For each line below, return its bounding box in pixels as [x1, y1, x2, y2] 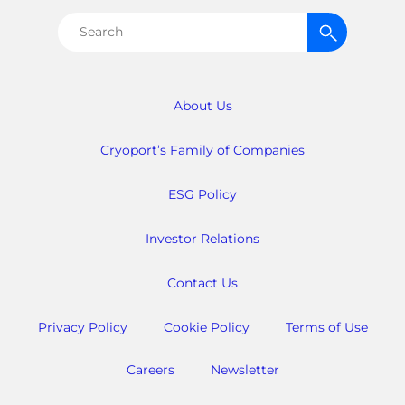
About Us [173, 97, 232, 114]
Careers [126, 361, 174, 378]
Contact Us [167, 274, 238, 291]
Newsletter [210, 361, 279, 378]
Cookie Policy [163, 318, 250, 335]
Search [79, 22, 122, 39]
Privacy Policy [37, 318, 127, 335]
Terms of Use [285, 318, 368, 335]
